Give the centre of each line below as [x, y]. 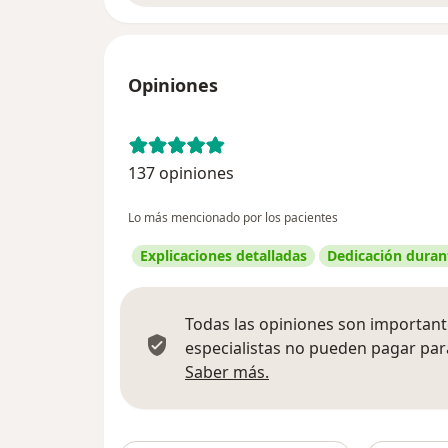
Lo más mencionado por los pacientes [233, 217]
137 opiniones [181, 172]
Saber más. [227, 371]
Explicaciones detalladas [223, 255]
